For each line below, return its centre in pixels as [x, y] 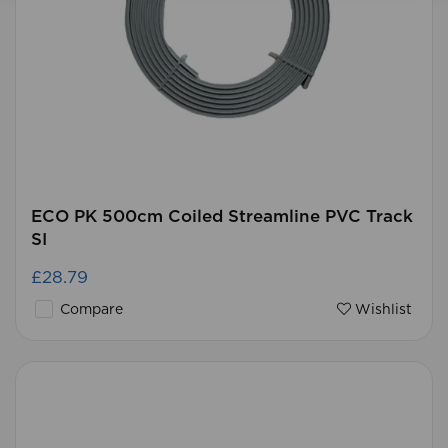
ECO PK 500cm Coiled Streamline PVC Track [222, 216]
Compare [89, 310]
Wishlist [381, 310]
